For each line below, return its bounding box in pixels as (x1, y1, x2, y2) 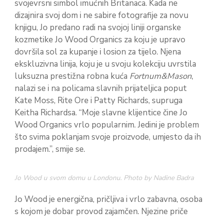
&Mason (161, 70, 192, 82)
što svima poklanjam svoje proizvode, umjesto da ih (15, 131, 201, 143)
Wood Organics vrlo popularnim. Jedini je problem (15, 119, 199, 130)
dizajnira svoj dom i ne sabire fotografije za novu (15, 9, 188, 21)
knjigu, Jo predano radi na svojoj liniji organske (15, 21, 181, 33)
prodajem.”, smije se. (15, 143, 85, 155)
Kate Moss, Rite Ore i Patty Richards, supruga (15, 94, 182, 106)
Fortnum (129, 70, 161, 82)
